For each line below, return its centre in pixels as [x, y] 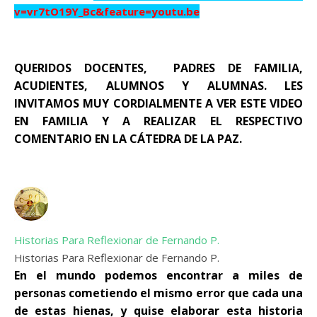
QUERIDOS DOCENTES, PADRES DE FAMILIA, [158, 68]
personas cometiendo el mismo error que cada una [158, 293]
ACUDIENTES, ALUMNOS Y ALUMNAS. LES [158, 86]
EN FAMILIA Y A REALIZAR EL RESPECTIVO [158, 121]
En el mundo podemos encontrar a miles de [158, 275]
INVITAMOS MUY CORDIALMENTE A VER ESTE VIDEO [158, 103]
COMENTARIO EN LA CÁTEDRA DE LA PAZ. [129, 139]
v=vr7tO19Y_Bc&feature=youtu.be [107, 11]
